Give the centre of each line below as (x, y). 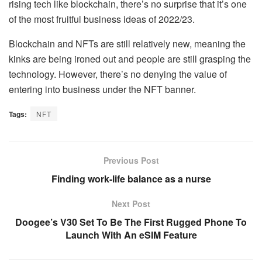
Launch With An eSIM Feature (131, 235)
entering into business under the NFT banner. (102, 89)
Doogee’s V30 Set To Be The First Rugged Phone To (131, 222)
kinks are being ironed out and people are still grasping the (130, 58)
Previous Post (131, 160)
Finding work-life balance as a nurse (131, 178)
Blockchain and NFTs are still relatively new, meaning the (127, 43)
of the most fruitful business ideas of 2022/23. (102, 19)
